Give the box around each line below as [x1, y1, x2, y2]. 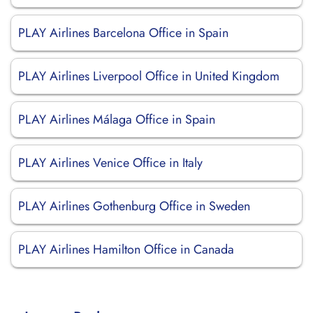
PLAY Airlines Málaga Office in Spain [18, 110, 215, 129]
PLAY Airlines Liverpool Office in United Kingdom [18, 67, 279, 85]
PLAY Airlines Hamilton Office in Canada [18, 240, 234, 259]
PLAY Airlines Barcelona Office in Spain [18, 24, 228, 42]
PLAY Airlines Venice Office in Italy [18, 154, 203, 172]
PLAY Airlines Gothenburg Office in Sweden [18, 197, 250, 215]
